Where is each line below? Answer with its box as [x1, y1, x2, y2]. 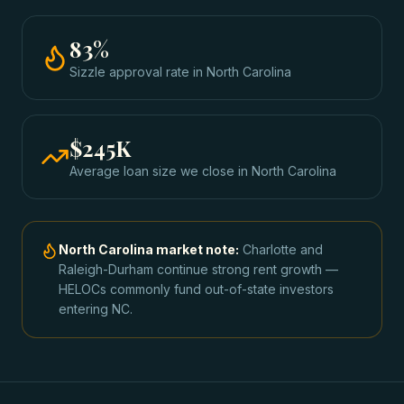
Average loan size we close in [69, 163, 252, 179]
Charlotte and [243, 242, 323, 257]
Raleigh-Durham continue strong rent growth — [59, 262, 338, 277]
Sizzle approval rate [69, 64, 189, 79]
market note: [153, 242, 239, 257]
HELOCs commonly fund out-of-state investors [59, 281, 334, 297]
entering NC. [59, 301, 133, 317]
